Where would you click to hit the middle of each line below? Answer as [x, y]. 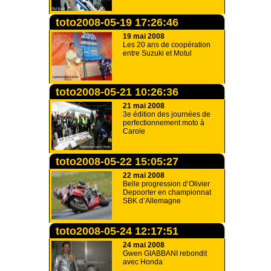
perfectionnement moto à [164, 123]
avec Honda [143, 262]
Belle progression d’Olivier [166, 184]
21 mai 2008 [144, 106]
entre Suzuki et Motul [157, 53]
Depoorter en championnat [167, 192]
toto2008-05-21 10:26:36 [117, 92]
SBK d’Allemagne [152, 201]
